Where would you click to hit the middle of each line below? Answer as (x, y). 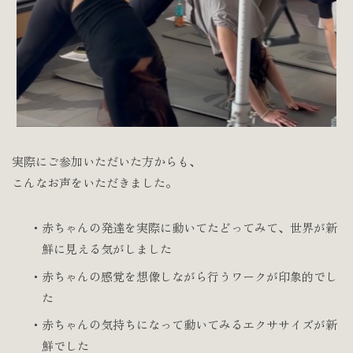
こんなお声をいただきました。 (95, 183)
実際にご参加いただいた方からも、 (106, 162)
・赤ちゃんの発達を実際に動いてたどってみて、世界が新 (183, 228)
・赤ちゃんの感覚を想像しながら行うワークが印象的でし (183, 276)
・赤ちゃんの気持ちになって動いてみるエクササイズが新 (183, 325)
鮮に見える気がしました (106, 249)
